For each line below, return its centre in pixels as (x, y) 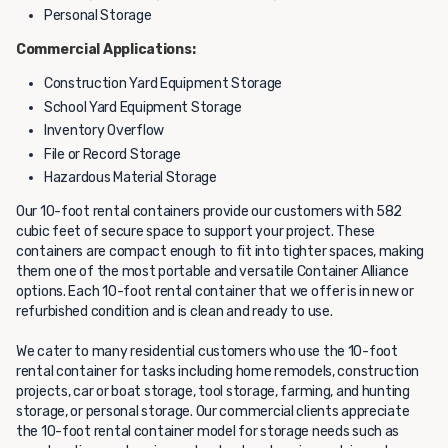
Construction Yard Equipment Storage (164, 83)
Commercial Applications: (106, 49)
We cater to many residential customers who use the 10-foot (207, 351)
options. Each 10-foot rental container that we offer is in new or (215, 291)
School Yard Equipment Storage (144, 107)
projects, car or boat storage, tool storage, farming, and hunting (213, 391)
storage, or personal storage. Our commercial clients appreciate (213, 411)
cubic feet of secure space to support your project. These (196, 231)
